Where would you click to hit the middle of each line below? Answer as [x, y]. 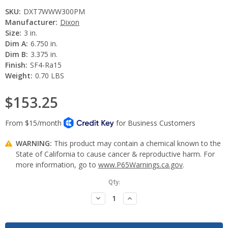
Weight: [19, 75]
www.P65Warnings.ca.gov [140, 164]
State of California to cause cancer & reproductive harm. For [115, 154]
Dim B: [17, 54]
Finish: [16, 65]
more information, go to [57, 164]
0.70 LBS [49, 75]
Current [16, 182]
